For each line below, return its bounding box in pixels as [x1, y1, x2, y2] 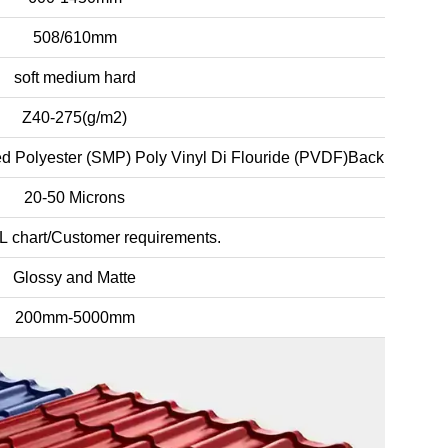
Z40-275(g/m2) [22, 108, 128, 126]
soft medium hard [13, 68, 136, 86]
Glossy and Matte [13, 268, 137, 286]
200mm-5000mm [14, 308, 135, 326]
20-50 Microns [24, 188, 126, 206]
